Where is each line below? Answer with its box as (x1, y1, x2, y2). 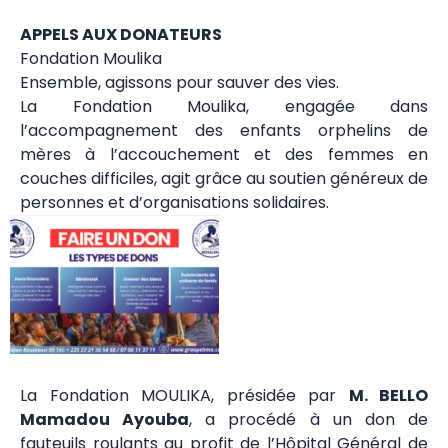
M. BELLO (348, 384, 428, 408)
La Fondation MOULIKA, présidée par (20, 384, 349, 408)
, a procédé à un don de (189, 408, 429, 432)
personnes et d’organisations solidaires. (20, 191, 329, 214)
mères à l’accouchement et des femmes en (20, 143, 428, 166)
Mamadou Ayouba (20, 408, 190, 432)
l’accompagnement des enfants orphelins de (20, 119, 428, 142)
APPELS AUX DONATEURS (20, 23, 222, 46)
